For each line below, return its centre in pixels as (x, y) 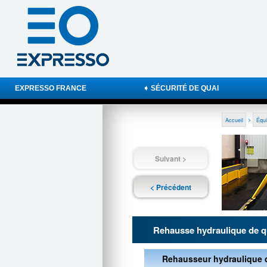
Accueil (234, 119)
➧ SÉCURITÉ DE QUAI (181, 88)
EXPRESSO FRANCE (51, 88)
